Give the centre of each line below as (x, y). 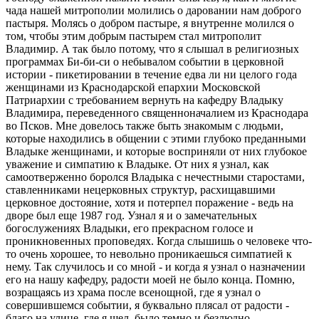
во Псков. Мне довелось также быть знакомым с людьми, (145, 126)
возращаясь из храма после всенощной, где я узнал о (133, 293)
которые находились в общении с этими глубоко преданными (156, 139)
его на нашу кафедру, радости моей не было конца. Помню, (150, 280)
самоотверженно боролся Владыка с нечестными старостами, (155, 177)
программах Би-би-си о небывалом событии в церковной (145, 62)
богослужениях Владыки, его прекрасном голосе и (130, 229)
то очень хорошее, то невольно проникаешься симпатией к (149, 254)
